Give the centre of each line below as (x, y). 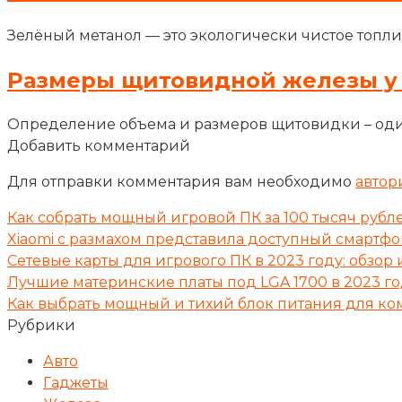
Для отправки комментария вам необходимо (181, 182)
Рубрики (41, 326)
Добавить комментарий (99, 146)
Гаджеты (76, 383)
